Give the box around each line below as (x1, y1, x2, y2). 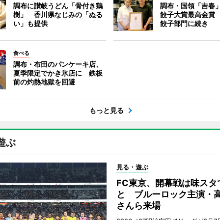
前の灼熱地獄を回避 (13, 78, 75, 86)
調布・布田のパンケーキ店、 (13, 60, 103, 68)
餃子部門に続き (160, 19, 209, 27)
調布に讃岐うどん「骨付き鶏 (13, 1, 103, 10)
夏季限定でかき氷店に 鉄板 (13, 69, 103, 77)
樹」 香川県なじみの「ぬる (13, 10, 103, 19)
